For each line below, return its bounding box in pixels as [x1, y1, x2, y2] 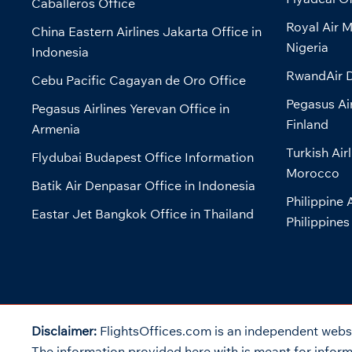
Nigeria [285, 39, 328, 56]
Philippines [285, 214, 350, 230]
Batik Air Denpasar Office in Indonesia [31, 178, 255, 194]
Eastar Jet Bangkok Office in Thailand [31, 206, 254, 222]
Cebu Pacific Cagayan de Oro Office [31, 72, 246, 89]
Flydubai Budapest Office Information [31, 149, 254, 166]
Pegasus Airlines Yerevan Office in [31, 101, 229, 117]
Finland [285, 116, 328, 133]
